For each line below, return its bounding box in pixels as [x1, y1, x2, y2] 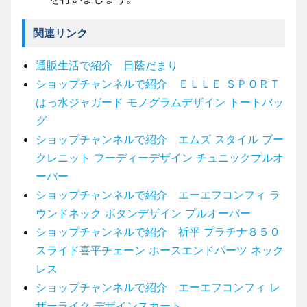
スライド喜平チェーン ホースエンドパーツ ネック [36, 243, 284, 257]
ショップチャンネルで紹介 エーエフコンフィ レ [36, 280, 280, 294]
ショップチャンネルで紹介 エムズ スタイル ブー [36, 132, 284, 146]
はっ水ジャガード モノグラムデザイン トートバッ [36, 95, 284, 109]
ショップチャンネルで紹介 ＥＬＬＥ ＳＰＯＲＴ [36, 76, 280, 90]
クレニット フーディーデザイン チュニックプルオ [36, 150, 284, 164]
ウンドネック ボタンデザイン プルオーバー [36, 206, 251, 220]
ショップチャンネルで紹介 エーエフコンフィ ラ [36, 187, 280, 201]
